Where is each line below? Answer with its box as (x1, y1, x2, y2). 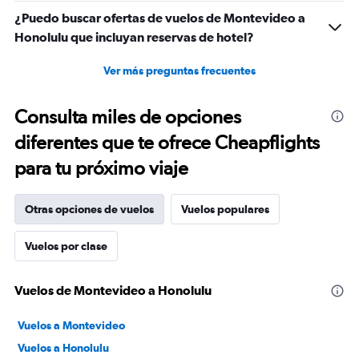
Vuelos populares (181, 203, 269, 216)
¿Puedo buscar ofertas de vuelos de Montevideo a (14, 10, 305, 26)
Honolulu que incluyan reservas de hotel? (14, 30, 254, 45)
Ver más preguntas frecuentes (103, 64, 256, 78)
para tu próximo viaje (14, 156, 188, 180)
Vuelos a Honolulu (18, 341, 109, 355)
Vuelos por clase (25, 240, 107, 253)
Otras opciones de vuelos (25, 203, 154, 216)
